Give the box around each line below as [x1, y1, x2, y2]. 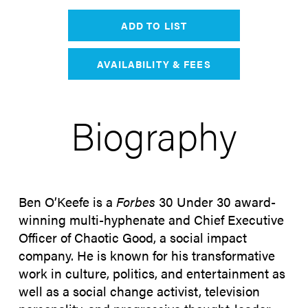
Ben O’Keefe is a [19, 192, 116, 211]
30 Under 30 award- [155, 192, 276, 211]
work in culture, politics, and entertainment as [19, 263, 285, 283]
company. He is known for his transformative [19, 245, 275, 265]
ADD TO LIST [120, 19, 188, 32]
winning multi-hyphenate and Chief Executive [19, 210, 284, 229]
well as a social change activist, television [19, 281, 260, 300]
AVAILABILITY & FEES [97, 57, 211, 71]
